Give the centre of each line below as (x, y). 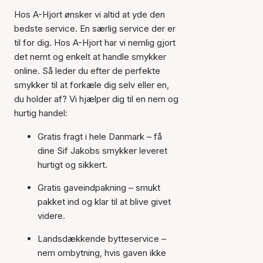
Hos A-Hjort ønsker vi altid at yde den (90, 14)
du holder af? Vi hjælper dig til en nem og (96, 99)
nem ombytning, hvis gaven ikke (102, 253)
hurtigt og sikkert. (73, 165)
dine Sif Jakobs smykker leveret (102, 151)
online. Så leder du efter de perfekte (87, 71)
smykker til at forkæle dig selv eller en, (92, 85)
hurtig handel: (41, 113)
